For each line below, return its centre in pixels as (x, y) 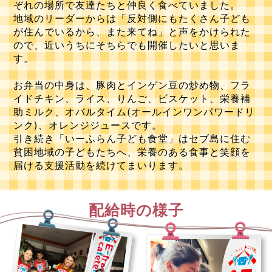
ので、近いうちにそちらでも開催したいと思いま (127, 46)
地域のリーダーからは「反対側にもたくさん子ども (132, 19)
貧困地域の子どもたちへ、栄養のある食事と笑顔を (132, 152)
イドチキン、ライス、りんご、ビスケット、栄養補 (132, 99)
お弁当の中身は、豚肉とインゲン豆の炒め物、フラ (132, 86)
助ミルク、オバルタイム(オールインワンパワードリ (134, 112)
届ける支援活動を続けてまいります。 (101, 166)
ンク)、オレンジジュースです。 (88, 126)
